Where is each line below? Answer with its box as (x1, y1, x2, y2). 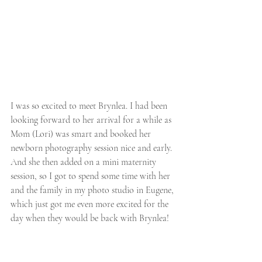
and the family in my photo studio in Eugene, (11, 184, 176, 196)
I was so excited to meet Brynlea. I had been (11, 100, 170, 112)
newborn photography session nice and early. (11, 142, 174, 154)
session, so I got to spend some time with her (11, 170, 173, 182)
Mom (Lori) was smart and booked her (11, 128, 153, 140)
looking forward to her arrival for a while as (11, 114, 174, 126)
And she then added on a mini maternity (11, 156, 158, 168)
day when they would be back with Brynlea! (11, 212, 171, 225)
